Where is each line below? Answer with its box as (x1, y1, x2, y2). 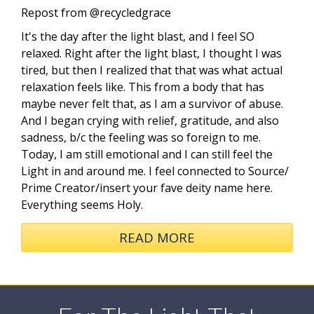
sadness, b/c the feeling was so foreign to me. (21, 130, 261, 145)
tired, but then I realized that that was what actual (21, 62, 282, 78)
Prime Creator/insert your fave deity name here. (21, 180, 273, 196)
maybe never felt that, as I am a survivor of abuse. (21, 96, 283, 111)
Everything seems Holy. (21, 197, 143, 212)
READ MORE (119, 228, 195, 246)
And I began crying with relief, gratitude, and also (21, 113, 279, 128)
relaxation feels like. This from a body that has (21, 79, 264, 95)
